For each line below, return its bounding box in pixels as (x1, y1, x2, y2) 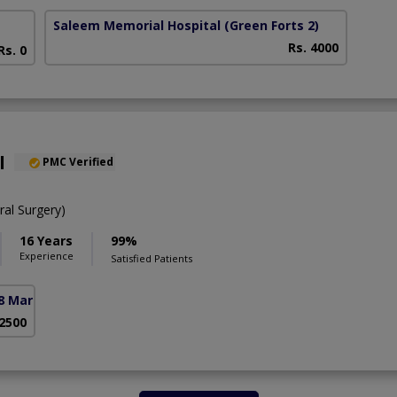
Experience (19, 248, 74, 262)
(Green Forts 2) (224, 16, 320, 34)
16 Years (19, 231, 73, 249)
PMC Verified (43, 153, 113, 169)
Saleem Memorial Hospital (53, 16, 222, 34)
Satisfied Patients (111, 251, 192, 265)
